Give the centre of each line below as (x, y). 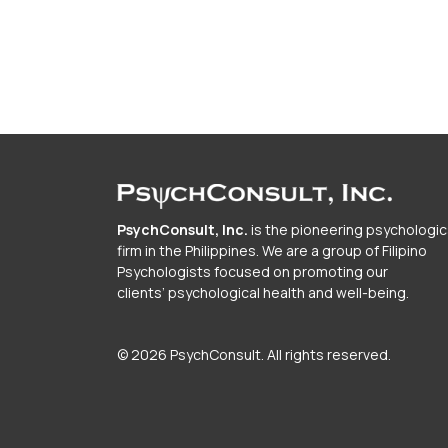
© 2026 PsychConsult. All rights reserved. (254, 355)
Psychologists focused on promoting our (252, 272)
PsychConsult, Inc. (184, 230)
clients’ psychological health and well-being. (263, 293)
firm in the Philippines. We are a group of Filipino (272, 251)
